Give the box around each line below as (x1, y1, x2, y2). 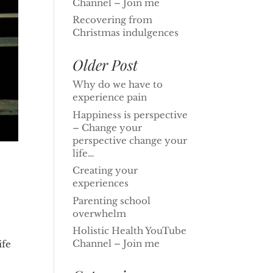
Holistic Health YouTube (73, 225, 187, 236)
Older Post (73, 55, 138, 74)
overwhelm (73, 207, 127, 219)
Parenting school (73, 194, 151, 207)
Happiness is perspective (73, 108, 188, 121)
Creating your (73, 165, 138, 176)
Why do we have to (73, 79, 163, 90)
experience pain (73, 91, 147, 103)
